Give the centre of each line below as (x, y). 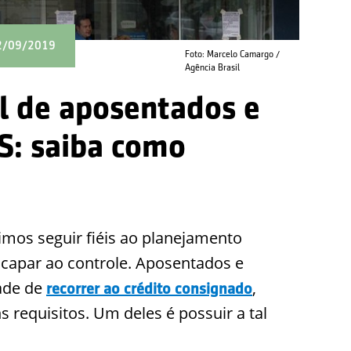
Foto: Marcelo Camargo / (232, 54)
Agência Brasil (212, 67)
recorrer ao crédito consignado (149, 288)
